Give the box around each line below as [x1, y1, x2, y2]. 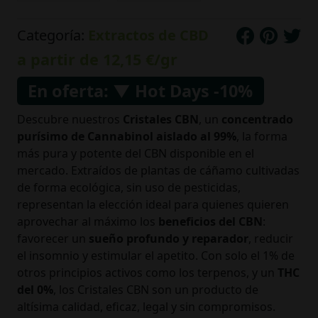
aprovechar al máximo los [17, 213, 158, 229]
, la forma [236, 128, 287, 144]
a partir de [17, 49, 103, 70]
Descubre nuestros [17, 111, 123, 127]
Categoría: [17, 25, 88, 45]
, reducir [248, 230, 293, 246]
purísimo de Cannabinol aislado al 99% [17, 128, 236, 144]
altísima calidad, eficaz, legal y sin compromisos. [17, 298, 275, 314]
